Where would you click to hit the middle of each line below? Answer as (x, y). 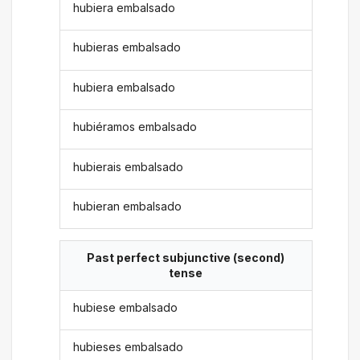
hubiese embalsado (126, 307)
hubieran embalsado (128, 206)
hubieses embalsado (129, 347)
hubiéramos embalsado (135, 127)
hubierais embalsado (129, 166)
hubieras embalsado (127, 47)
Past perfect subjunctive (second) (186, 258)
